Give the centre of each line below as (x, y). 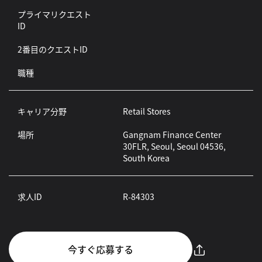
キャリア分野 (42, 111)
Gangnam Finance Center (172, 135)
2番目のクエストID (53, 49)
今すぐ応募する (100, 249)
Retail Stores (146, 111)
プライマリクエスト (54, 14)
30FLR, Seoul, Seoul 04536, (174, 146)
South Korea (146, 158)
